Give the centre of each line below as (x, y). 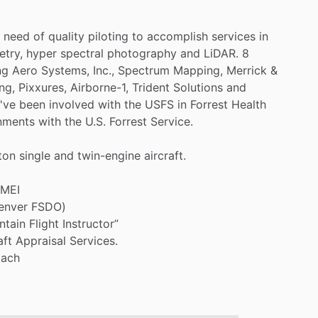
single (35, 155)
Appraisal (41, 240)
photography (142, 53)
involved (72, 104)
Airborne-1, (99, 87)
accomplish (177, 36)
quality (66, 36)
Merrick (247, 70)
